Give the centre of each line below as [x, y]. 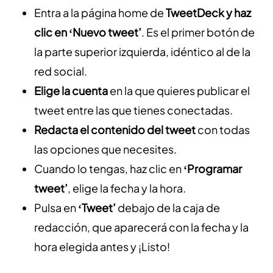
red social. [62, 71]
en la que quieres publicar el [180, 91]
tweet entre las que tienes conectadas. [134, 110]
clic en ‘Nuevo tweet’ [88, 32]
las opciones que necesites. [105, 149]
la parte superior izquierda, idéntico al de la [142, 52]
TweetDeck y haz [208, 13]
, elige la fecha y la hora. [128, 188]
